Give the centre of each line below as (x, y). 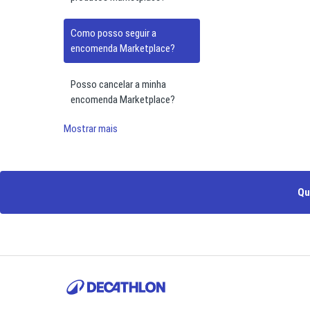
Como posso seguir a (113, 33)
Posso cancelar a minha (118, 84)
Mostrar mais (91, 129)
